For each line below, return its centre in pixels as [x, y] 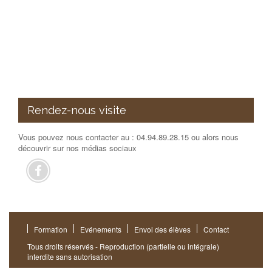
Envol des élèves [162, 229]
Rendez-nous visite [77, 110]
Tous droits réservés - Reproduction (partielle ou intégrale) [123, 246]
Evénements [101, 229]
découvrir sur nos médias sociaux [77, 148]
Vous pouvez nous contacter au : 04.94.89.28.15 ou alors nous [128, 137]
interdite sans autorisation [70, 256]
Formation [51, 229]
